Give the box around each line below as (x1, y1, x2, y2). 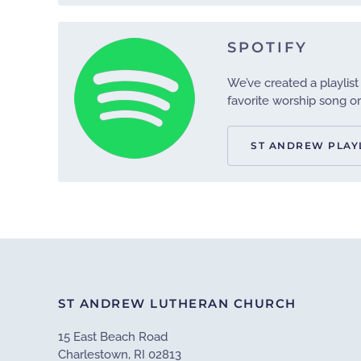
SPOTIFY (227, 39, 308, 57)
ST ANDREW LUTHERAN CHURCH (58, 296, 297, 312)
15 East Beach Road (58, 330, 168, 345)
